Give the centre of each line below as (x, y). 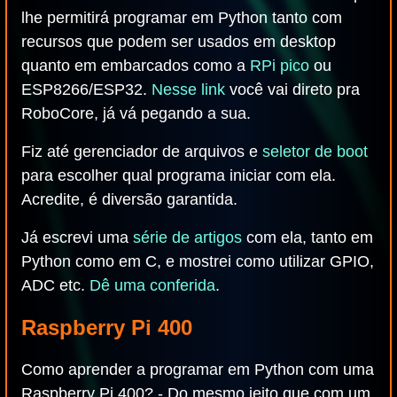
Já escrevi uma (77, 237)
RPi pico (280, 66)
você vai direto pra (292, 90)
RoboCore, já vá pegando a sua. (136, 113)
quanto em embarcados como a (136, 66)
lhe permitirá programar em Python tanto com (182, 18)
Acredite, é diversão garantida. (129, 199)
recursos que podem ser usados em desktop (179, 42)
